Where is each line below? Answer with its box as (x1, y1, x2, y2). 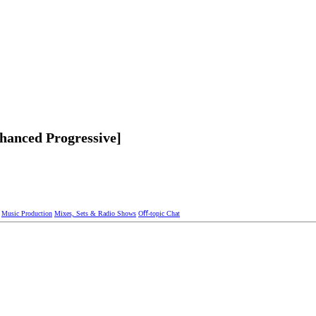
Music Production (1, 209, 52, 217)
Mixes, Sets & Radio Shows (54, 209, 136, 217)
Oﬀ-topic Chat (138, 209, 180, 217)
